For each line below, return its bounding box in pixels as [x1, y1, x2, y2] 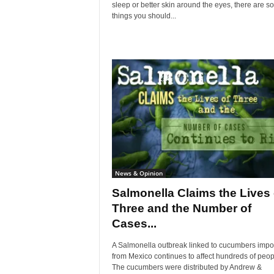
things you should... [111, 12, 176, 21]
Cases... [111, 217, 157, 231]
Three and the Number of [111, 202, 251, 215]
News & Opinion [114, 169, 163, 178]
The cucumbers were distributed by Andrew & [111, 263, 262, 272]
